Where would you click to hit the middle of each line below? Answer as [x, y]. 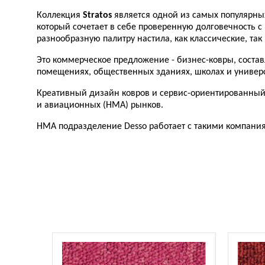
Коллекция [60, 15]
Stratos [97, 15]
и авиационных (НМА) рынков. [100, 105]
